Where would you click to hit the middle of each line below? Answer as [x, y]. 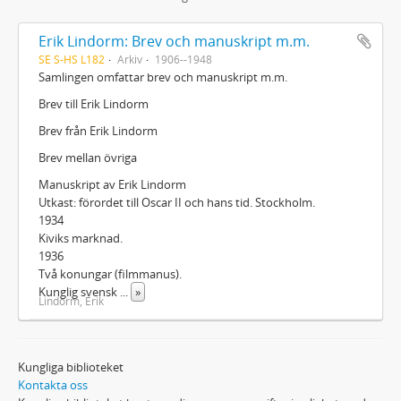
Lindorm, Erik [71, 300]
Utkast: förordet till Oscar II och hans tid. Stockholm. [177, 202]
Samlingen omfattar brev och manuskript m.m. [163, 77]
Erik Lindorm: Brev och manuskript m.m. [174, 41]
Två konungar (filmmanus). [110, 273]
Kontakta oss [53, 384]
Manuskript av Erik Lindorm [112, 184]
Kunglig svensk [79, 291]
